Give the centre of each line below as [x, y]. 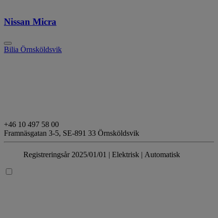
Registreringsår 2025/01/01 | [68, 155]
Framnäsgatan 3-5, [33, 133]
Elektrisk [126, 155]
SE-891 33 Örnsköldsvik [101, 133]
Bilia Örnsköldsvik [33, 50]
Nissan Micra [30, 22]
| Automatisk [160, 155]
